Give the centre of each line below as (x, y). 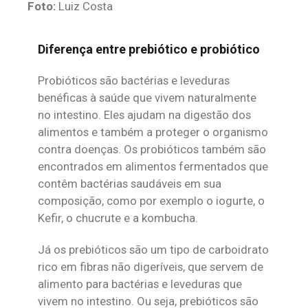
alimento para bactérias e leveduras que (140, 284)
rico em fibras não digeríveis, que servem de (151, 267)
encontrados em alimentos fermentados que (153, 166)
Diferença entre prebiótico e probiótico (149, 49)
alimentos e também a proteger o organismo (153, 132)
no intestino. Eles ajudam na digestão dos (144, 115)
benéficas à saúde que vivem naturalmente (147, 98)
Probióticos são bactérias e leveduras (134, 80)
